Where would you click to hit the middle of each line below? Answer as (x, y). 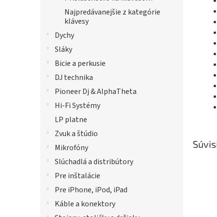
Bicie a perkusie (80, 63)
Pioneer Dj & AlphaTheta (96, 92)
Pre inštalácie (77, 176)
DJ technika (74, 77)
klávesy (77, 21)
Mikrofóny (71, 148)
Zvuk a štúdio (76, 134)
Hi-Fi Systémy (77, 106)
